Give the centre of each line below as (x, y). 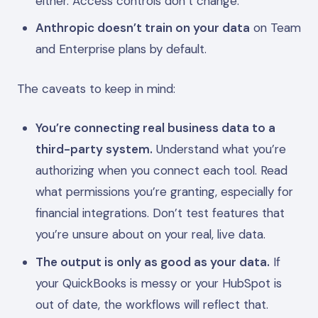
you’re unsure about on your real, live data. (150, 234)
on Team (275, 28)
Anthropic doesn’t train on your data (142, 28)
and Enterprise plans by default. (121, 49)
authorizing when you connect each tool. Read (161, 170)
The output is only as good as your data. (152, 262)
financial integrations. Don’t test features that (160, 213)
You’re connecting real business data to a (155, 128)
